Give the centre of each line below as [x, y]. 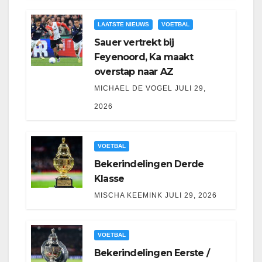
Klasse [109, 179]
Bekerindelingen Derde [149, 164]
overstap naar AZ [134, 72]
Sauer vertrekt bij [134, 43]
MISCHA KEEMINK [128, 196]
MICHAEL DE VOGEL [133, 89]
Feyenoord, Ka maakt [144, 57]
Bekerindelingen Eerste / [152, 253]
